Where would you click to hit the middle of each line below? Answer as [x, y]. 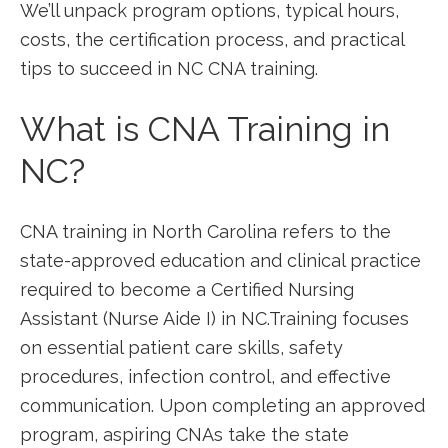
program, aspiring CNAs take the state [184, 434]
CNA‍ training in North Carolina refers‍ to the [205, 231]
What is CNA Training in [205, 129]
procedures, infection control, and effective [205, 376]
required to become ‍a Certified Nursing [187, 289]
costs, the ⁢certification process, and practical [212, 39]
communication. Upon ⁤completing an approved [222, 405]
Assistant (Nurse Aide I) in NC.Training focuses [214, 318]
